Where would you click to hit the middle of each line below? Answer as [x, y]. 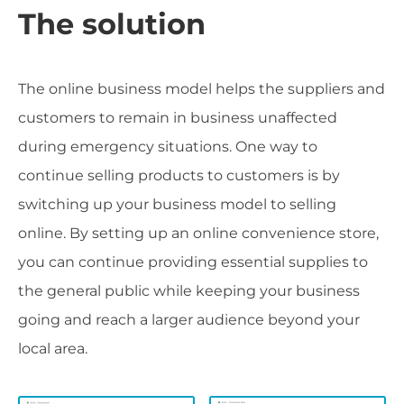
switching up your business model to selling [177, 204]
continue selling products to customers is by [179, 175]
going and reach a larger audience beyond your [189, 319]
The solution [112, 23]
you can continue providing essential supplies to [193, 262]
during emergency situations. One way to [168, 146]
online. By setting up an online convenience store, [198, 233]
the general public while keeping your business [189, 290]
